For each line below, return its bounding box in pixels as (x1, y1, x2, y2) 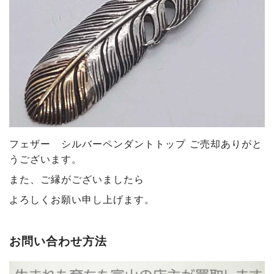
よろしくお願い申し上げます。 (9, 193, 155, 206)
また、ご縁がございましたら (9, 172, 144, 185)
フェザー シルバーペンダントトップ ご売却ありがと (9, 137, 262, 150)
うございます (9, 152, 72, 165)
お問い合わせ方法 (9, 234, 107, 248)
